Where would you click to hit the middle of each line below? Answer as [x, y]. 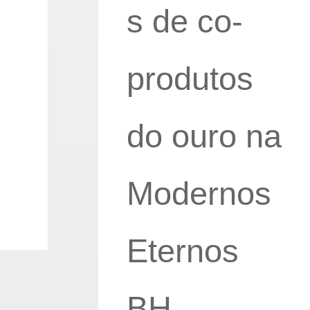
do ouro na [204, 136]
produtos [190, 79]
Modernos [199, 193]
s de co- [184, 21]
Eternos [182, 251]
